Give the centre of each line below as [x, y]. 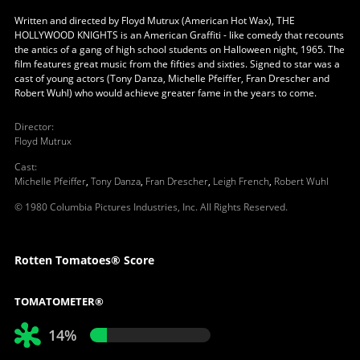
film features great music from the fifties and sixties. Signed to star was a [177, 63]
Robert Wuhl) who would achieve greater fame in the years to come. [165, 92]
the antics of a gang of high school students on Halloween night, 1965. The [179, 49]
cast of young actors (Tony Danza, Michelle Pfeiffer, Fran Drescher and [172, 78]
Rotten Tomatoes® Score [84, 260]
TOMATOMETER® [59, 301]
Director [33, 126]
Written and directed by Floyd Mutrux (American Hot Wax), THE [154, 20]
